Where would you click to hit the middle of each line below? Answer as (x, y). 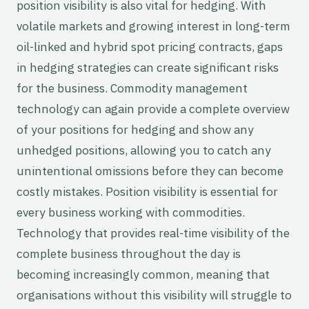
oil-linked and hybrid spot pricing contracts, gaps (150, 47)
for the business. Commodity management (132, 88)
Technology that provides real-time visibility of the (153, 233)
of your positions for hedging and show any (135, 130)
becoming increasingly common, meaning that (143, 275)
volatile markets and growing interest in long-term (153, 26)
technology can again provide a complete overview (153, 109)
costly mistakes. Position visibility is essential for (147, 192)
